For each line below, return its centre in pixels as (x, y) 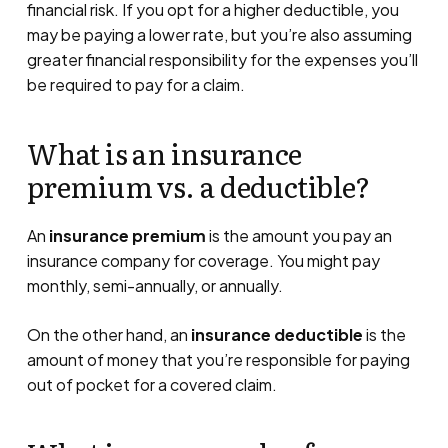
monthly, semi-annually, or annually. (154, 285)
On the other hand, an (108, 334)
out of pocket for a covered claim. (151, 384)
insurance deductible (276, 334)
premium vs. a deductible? (197, 186)
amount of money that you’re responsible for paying (218, 359)
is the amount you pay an (298, 235)
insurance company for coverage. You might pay (203, 260)
